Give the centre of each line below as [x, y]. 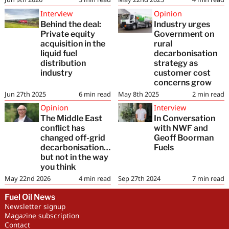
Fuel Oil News [30, 197]
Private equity [68, 34]
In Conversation [185, 118]
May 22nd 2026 [27, 178]
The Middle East [72, 118]
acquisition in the [73, 43]
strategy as [176, 63]
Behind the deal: [71, 24]
